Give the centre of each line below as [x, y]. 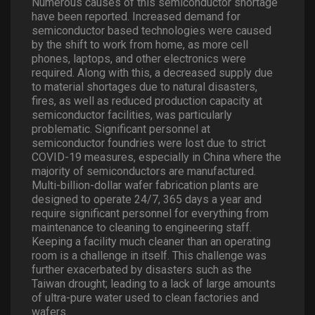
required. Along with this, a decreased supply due [152, 73]
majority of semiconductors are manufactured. [144, 171]
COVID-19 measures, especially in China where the [156, 157]
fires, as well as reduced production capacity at [147, 101]
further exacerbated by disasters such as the [142, 270]
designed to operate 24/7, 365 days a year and [147, 199]
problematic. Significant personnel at [121, 129]
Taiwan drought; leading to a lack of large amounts [154, 284]
